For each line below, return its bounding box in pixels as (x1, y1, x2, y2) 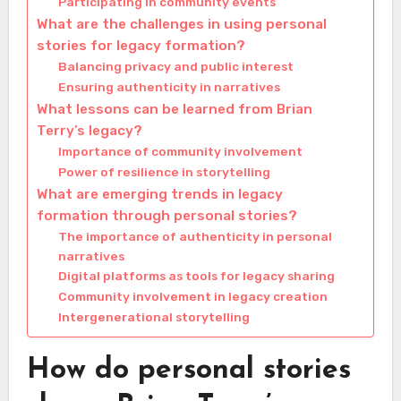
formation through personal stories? (36, 208, 297, 225)
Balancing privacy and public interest (57, 59, 294, 74)
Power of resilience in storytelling (57, 165, 270, 180)
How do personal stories (26, 356, 351, 386)
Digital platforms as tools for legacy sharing (57, 269, 335, 284)
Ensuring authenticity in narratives (57, 80, 280, 95)
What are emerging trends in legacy (36, 186, 283, 203)
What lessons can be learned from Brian (36, 101, 312, 118)
